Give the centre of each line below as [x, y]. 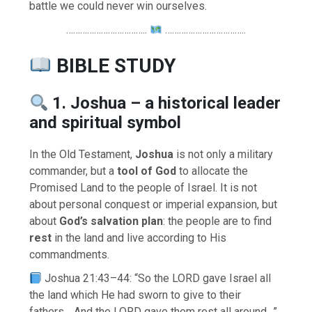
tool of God [147, 171]
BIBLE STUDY [116, 66]
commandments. [70, 255]
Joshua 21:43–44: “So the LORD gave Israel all [157, 279]
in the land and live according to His [139, 238]
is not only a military [224, 155]
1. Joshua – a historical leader [167, 103]
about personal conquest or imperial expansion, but [154, 205]
